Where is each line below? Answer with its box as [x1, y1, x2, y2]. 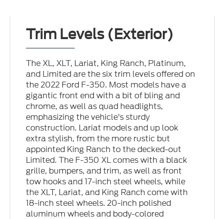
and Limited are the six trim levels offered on [26, 68, 196, 80]
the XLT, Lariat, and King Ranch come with [26, 187, 188, 198]
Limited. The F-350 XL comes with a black [26, 154, 188, 166]
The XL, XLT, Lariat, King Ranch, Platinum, [26, 58, 186, 69]
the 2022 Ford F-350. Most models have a [26, 79, 187, 91]
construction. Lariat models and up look [26, 122, 179, 134]
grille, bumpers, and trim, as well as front [26, 165, 182, 177]
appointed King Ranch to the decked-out [26, 144, 182, 155]
